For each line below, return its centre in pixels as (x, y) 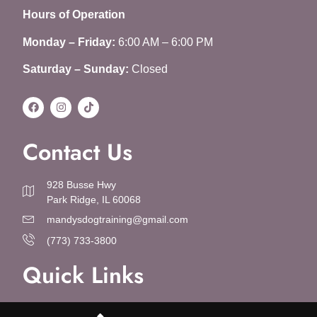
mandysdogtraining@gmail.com (118, 219)
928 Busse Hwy (82, 184)
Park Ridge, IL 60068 (94, 199)
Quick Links (83, 275)
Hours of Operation (74, 15)
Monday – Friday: (69, 42)
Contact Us (77, 152)
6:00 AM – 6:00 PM (164, 42)
